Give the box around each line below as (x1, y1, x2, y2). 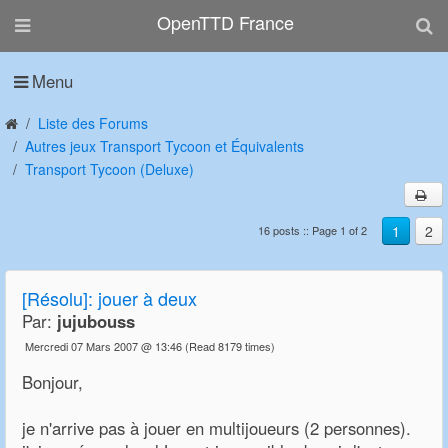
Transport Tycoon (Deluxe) (25, 159, 194, 179)
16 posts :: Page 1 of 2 (258, 222, 367, 239)
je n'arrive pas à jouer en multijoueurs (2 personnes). (22, 416, 411, 441)
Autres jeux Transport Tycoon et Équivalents (25, 136, 304, 156)
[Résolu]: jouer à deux (22, 285, 197, 312)
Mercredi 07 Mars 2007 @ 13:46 (25, 338, 182, 355)
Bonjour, (22, 370, 83, 395)
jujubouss (57, 309, 135, 334)
